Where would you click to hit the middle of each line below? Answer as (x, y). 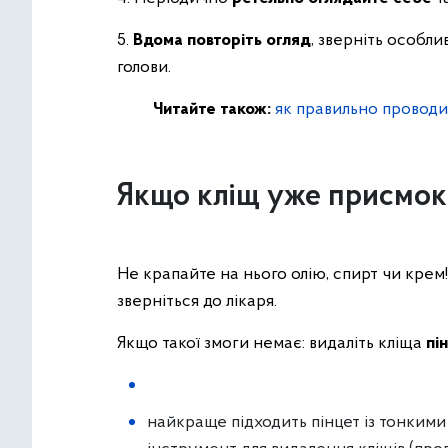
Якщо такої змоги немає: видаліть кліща (271, 343)
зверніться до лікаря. (197, 301)
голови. (144, 67)
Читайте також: (196, 109)
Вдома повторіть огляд (222, 40)
